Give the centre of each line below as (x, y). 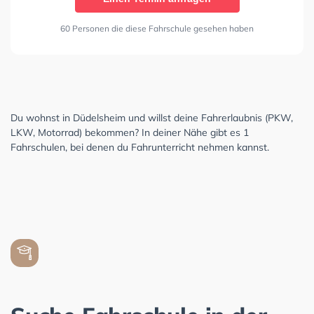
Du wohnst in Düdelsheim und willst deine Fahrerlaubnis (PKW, (152, 117)
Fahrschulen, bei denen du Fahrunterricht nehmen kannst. (140, 147)
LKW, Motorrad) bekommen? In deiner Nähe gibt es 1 (130, 132)
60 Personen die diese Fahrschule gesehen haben (157, 28)
